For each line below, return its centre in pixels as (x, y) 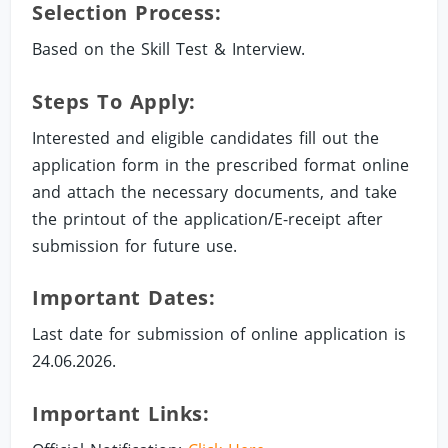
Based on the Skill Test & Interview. (169, 49)
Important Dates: (124, 298)
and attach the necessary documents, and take (215, 191)
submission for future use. (135, 245)
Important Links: (121, 413)
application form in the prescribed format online (221, 164)
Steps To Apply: (114, 101)
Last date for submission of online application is (219, 334)
